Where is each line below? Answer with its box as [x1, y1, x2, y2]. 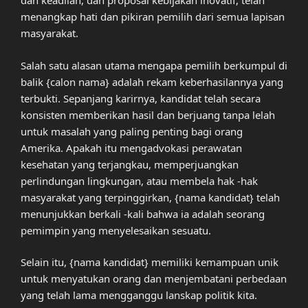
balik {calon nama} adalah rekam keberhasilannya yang [21, 74, 283, 89]
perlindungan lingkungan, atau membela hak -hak [21, 173, 258, 188]
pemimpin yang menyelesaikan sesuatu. [21, 223, 211, 237]
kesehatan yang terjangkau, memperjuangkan [21, 157, 239, 171]
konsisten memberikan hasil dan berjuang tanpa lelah [21, 107, 275, 122]
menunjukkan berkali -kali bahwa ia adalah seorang [21, 206, 265, 221]
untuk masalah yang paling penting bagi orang [21, 124, 243, 138]
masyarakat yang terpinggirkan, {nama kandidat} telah [21, 190, 280, 204]
